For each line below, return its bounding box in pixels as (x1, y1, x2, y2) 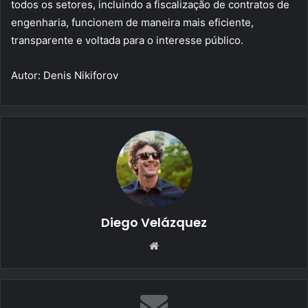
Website (158, 239, 197, 252)
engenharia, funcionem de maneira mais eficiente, (11, 16, 254, 30)
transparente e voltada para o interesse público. (11, 34, 243, 47)
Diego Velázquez (101, 214, 207, 232)
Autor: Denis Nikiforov (11, 69, 118, 82)
